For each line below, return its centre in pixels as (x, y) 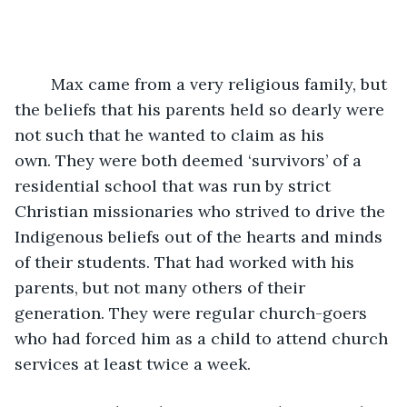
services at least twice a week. (135, 363)
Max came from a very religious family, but (42, 84)
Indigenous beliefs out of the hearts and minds (201, 236)
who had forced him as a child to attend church (203, 338)
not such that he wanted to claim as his (172, 134)
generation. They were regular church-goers (193, 313)
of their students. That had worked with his (187, 262)
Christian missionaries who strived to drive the (202, 211)
